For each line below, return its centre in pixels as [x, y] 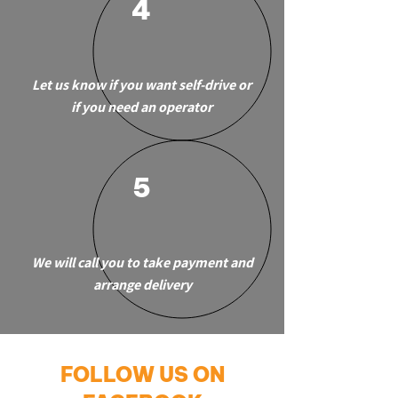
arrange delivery [142, 285]
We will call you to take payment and [142, 263]
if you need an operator [142, 107]
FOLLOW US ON [142, 374]
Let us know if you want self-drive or [142, 85]
